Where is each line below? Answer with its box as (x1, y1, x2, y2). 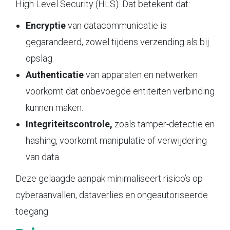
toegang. (15, 205, 50, 217)
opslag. (26, 52, 54, 64)
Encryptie (26, 20, 66, 31)
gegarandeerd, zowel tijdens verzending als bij (26, 36, 209, 47)
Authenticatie (26, 69, 84, 80)
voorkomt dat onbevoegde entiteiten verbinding (26, 85, 215, 97)
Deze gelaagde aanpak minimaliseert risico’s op (15, 172, 203, 184)
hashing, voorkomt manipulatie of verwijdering (26, 135, 207, 146)
